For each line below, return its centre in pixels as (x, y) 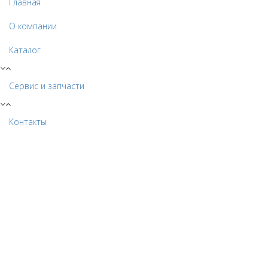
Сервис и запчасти (47, 86)
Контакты (28, 122)
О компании (33, 26)
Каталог (25, 50)
